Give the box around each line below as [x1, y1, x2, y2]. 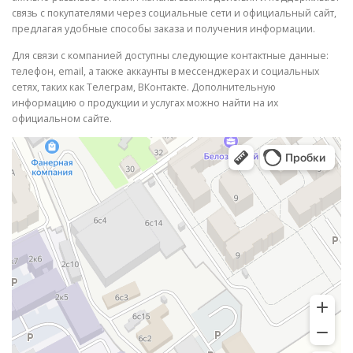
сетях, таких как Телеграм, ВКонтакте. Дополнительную [12, 80, 276, 94]
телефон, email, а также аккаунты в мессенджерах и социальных [12, 64, 319, 78]
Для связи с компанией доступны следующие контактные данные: [12, 48, 329, 62]
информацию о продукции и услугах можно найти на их [12, 95, 278, 110]
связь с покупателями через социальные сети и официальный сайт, [12, 6, 336, 20]
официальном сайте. [12, 111, 112, 125]
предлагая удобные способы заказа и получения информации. [12, 22, 315, 36]
